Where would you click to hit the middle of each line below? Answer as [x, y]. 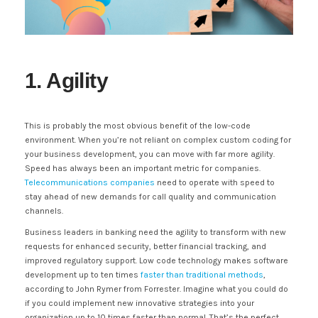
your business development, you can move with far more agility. [150, 154]
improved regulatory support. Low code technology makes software [157, 260]
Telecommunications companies [90, 182]
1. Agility [66, 80]
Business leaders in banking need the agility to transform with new [155, 232]
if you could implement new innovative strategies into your [139, 303]
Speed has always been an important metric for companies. [143, 168]
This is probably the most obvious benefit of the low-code [138, 125]
